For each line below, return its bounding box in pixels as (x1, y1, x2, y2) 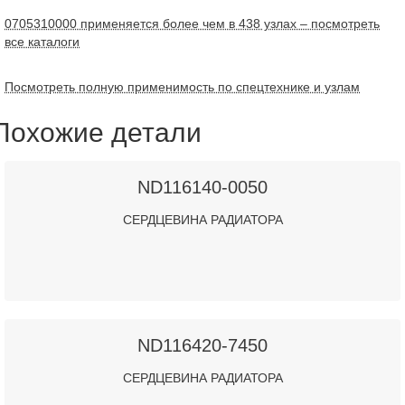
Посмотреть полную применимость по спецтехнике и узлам (5, 80, 360, 94)
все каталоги (5, 34, 80, 49)
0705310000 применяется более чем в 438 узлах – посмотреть (5, 16, 380, 31)
